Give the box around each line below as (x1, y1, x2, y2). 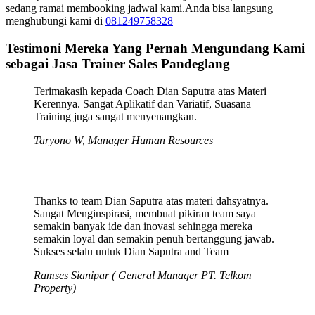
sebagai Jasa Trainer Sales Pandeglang (6, 56, 230, 72)
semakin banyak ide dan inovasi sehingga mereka (34, 219, 252, 232)
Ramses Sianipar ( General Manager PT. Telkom (34, 269, 252, 281)
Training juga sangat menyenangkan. (34, 110, 197, 122)
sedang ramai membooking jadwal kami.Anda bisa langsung (6, 2, 273, 15)
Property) (34, 281, 76, 294)
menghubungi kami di (6, 15, 105, 27)
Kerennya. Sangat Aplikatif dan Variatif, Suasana (34, 97, 251, 110)
